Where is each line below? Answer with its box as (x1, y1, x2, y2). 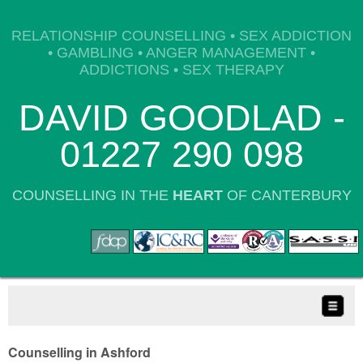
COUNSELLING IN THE (11, 187, 173, 203)
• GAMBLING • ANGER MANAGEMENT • (48, 45, 315, 61)
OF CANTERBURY (222, 187, 352, 203)
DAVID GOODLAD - (18, 97, 345, 139)
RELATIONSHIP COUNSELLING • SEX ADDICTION (11, 28, 352, 44)
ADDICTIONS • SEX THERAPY (79, 62, 284, 78)
